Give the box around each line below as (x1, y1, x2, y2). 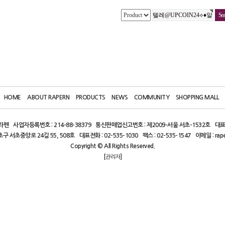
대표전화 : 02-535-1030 (78, 133, 140, 139)
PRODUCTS (75, 94, 105, 100)
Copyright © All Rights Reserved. (70, 143, 155, 149)
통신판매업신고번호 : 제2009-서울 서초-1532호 (94, 122, 211, 128)
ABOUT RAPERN (27, 94, 70, 100)
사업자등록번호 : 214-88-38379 (12, 122, 92, 128)
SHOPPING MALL (175, 94, 219, 100)
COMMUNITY (134, 94, 170, 100)
